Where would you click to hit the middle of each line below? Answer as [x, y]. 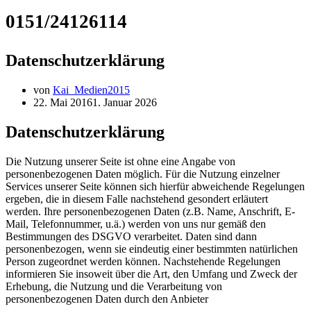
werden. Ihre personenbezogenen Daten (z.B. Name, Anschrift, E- [150, 211]
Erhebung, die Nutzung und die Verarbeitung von [114, 286]
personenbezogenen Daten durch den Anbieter [107, 299]
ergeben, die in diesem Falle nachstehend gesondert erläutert [137, 199]
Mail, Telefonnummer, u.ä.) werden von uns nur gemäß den [136, 224]
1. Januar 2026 [125, 102]
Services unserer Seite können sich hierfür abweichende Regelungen [155, 186]
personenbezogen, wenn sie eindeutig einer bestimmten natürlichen [152, 249]
